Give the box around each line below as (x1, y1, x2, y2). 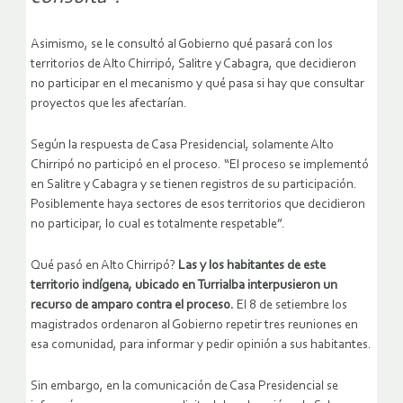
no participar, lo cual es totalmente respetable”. (31, 217, 285, 231)
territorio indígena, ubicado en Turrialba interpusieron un (31, 278, 337, 292)
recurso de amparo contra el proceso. (31, 298, 234, 312)
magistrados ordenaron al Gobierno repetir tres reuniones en (31, 318, 358, 332)
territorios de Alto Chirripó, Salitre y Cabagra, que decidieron (31, 57, 356, 71)
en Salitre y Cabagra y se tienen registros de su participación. (31, 177, 357, 192)
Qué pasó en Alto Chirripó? (31, 258, 178, 273)
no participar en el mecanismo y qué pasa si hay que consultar (31, 76, 364, 91)
